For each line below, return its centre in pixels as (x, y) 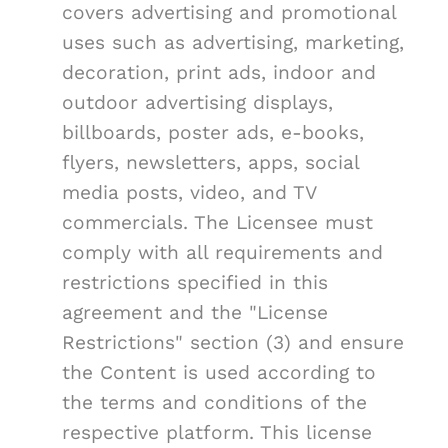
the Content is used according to (219, 373)
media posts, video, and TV (189, 193)
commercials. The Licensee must (217, 223)
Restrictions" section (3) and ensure (233, 343)
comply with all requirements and (222, 253)
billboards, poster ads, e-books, (213, 133)
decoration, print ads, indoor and (219, 73)
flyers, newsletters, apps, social (210, 163)
